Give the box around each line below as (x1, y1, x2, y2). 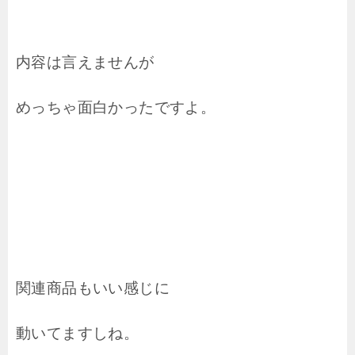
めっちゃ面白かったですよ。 (16, 99, 216, 116)
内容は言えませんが (16, 54, 155, 71)
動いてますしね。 (16, 325, 139, 342)
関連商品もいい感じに (16, 280, 170, 297)
